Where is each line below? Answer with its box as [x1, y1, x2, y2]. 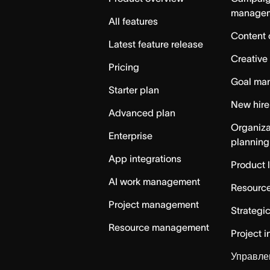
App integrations [108, 153, 182, 164]
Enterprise [108, 130, 153, 141]
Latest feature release [108, 39, 204, 49]
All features [108, 16, 159, 27]
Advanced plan [108, 107, 176, 118]
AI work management [108, 176, 201, 187]
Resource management [108, 222, 210, 233]
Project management [108, 199, 199, 210]
